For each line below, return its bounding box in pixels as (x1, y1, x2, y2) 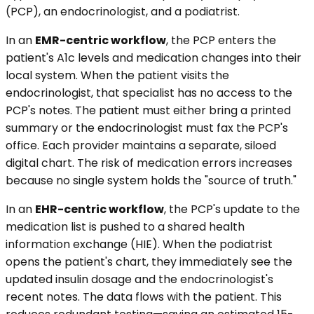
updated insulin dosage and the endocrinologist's (6, 271, 273, 287)
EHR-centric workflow (35, 200, 164, 217)
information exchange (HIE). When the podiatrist (6, 235, 273, 252)
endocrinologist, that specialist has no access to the (6, 84, 292, 101)
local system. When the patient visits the (6, 67, 229, 83)
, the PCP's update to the (164, 200, 300, 217)
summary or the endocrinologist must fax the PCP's (6, 119, 288, 136)
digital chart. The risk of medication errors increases (6, 154, 292, 171)
